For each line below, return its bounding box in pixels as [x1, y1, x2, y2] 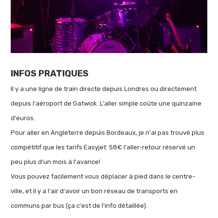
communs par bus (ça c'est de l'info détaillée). [11, 201, 151, 209]
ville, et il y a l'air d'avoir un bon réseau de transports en [11, 187, 178, 195]
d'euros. [11, 114, 36, 122]
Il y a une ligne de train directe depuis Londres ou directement [11, 85, 197, 92]
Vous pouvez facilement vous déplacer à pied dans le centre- [11, 172, 196, 180]
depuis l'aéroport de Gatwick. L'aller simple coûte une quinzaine [11, 99, 202, 107]
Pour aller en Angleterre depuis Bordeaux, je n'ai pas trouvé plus [11, 128, 205, 136]
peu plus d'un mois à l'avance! [11, 158, 102, 165]
